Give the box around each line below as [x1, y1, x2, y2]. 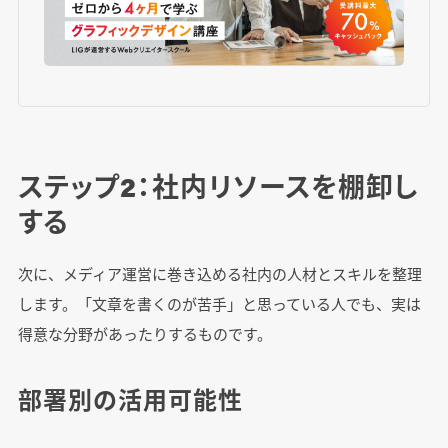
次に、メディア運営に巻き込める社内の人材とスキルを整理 [17, 262, 422, 284]
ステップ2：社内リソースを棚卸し [17, 166, 420, 205]
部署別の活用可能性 [17, 381, 243, 416]
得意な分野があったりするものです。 [17, 322, 272, 344]
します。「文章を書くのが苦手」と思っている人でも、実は [17, 292, 421, 314]
